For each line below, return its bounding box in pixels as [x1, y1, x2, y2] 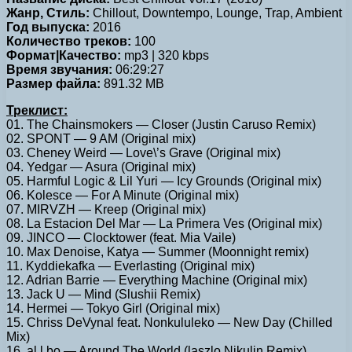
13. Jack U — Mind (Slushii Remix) [6, 287, 200, 301]
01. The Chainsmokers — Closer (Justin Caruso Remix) [6, 117, 316, 131]
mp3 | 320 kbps [121, 48, 209, 62]
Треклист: [6, 103, 68, 117]
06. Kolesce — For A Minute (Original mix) [6, 188, 239, 202]
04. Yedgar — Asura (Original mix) [6, 159, 196, 174]
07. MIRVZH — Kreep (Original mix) [6, 202, 206, 216]
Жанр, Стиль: [6, 5, 90, 20]
